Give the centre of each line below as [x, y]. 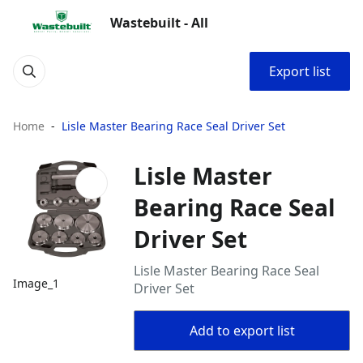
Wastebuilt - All [159, 23]
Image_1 [36, 284]
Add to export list [242, 331]
